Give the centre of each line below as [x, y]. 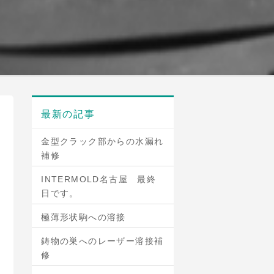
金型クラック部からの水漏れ [102, 141]
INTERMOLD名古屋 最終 [99, 179]
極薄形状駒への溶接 [83, 217]
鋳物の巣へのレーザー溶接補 [102, 241]
